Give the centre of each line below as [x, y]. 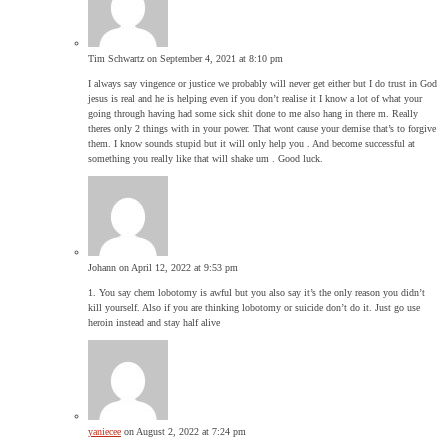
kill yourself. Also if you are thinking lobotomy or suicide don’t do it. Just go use [254, 307]
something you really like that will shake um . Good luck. [205, 158]
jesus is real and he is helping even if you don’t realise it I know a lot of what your [255, 98]
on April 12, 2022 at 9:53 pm [178, 267]
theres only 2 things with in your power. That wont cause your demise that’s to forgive [262, 128]
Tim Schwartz [116, 58]
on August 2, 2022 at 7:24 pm [185, 431]
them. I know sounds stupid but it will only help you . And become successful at [251, 143]
